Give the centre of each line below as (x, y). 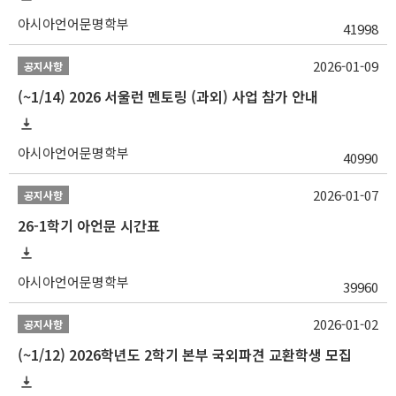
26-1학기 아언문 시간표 (89, 226)
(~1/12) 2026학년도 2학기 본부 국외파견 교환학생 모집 (185, 355)
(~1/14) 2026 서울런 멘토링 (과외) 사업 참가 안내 (168, 97)
